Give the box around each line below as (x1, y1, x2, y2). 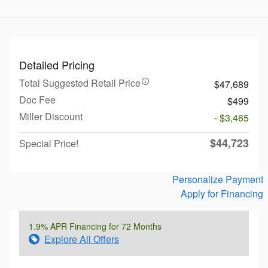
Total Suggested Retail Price (19, 75, 141, 90)
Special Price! (19, 136, 78, 150)
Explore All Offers (44, 232, 119, 246)
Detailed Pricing (19, 56, 95, 72)
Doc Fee (19, 92, 56, 106)
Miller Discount (19, 109, 83, 123)
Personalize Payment (172, 172, 263, 186)
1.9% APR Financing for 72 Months (29, 220, 162, 232)
